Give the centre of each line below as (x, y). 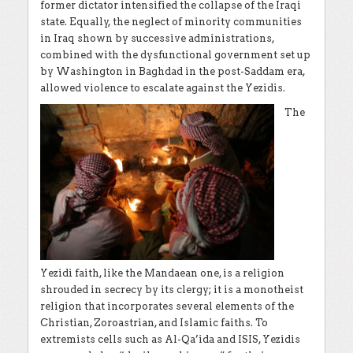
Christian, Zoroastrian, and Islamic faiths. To (154, 323)
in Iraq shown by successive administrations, (157, 38)
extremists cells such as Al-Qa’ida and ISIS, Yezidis (170, 340)
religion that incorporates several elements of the (167, 307)
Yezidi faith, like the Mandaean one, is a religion (162, 273)
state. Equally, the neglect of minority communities (171, 22)
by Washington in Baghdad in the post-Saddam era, (173, 71)
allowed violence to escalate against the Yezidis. (163, 88)
